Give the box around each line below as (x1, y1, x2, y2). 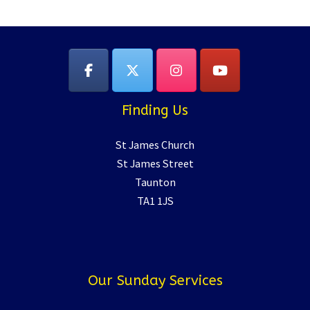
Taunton (134, 174, 176, 189)
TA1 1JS (136, 192, 174, 208)
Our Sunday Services (87, 272, 223, 289)
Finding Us (122, 102, 188, 118)
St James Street (116, 155, 194, 170)
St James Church (116, 136, 194, 152)
